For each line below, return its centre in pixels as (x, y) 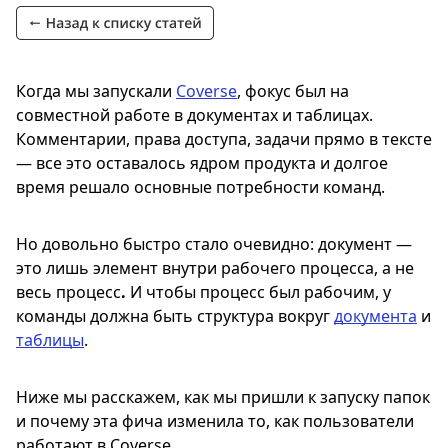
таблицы (50, 340)
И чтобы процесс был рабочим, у (258, 292)
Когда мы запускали (96, 91)
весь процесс (68, 292)
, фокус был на (293, 91)
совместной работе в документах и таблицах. (194, 115)
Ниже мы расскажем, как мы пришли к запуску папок (223, 397)
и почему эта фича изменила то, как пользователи (215, 421)
